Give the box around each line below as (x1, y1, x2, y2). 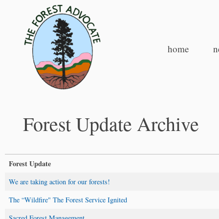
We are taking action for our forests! (9, 176, 110, 186)
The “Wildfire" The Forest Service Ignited (9, 195, 127, 204)
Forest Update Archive (23, 110, 199, 136)
